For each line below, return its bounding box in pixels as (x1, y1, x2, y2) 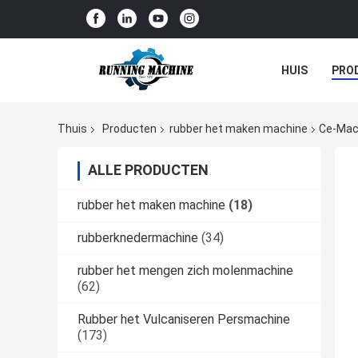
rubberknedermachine (78, 230, 198, 246)
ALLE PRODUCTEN (88, 161, 209, 179)
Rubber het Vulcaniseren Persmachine (78, 312, 290, 328)
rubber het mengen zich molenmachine (78, 263, 293, 279)
